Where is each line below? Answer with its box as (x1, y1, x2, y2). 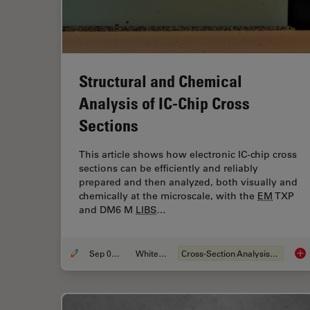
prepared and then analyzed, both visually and (79, 175, 298, 188)
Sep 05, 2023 (111, 247, 120, 259)
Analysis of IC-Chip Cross (79, 92, 250, 113)
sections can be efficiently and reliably (79, 161, 258, 174)
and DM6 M (79, 203, 136, 216)
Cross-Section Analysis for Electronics (270, 247, 279, 259)
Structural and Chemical (79, 70, 242, 91)
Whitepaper (158, 247, 167, 259)
